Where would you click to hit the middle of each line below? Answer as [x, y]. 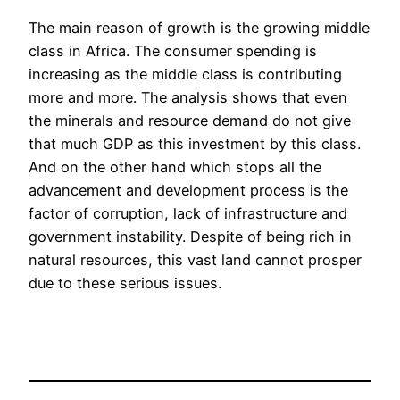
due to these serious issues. [125, 283]
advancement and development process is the [188, 191]
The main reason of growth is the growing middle [199, 28]
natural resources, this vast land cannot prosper [195, 260]
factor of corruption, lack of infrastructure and [188, 214]
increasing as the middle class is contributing [185, 75]
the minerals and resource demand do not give [190, 121]
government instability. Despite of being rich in [190, 237]
